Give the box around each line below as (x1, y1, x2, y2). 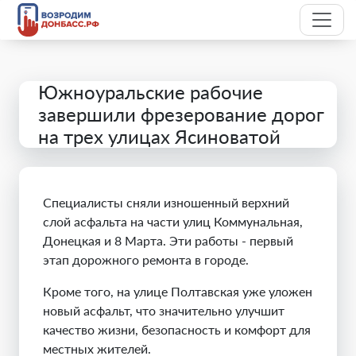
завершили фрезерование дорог (38, 103, 324, 126)
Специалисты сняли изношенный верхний (43, 195, 289, 210)
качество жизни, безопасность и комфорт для (43, 322, 311, 337)
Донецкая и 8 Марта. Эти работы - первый (43, 233, 293, 248)
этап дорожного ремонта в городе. (43, 252, 249, 267)
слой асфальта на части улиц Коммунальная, (43, 214, 303, 229)
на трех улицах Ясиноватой (38, 125, 281, 148)
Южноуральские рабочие (38, 80, 263, 103)
